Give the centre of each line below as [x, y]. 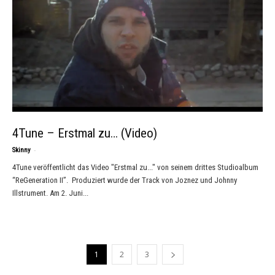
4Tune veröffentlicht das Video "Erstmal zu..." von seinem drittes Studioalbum [135, 167]
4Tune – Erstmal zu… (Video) [85, 133]
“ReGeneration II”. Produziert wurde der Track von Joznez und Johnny [125, 180]
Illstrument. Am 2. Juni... [50, 193]
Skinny [21, 150]
